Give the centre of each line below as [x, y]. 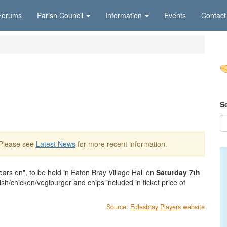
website [193, 207]
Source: [118, 207]
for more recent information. [121, 144]
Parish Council [60, 15]
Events [175, 15]
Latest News [55, 144]
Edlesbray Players [156, 207]
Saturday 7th [178, 172]
